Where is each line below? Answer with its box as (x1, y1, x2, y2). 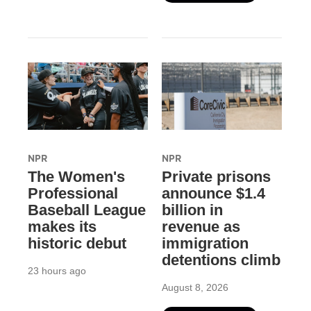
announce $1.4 (161, 184, 265, 202)
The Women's (28, 167, 125, 185)
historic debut (28, 234, 126, 252)
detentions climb (161, 251, 280, 269)
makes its (28, 217, 96, 235)
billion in (161, 201, 223, 219)
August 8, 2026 (161, 281, 228, 293)
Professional (28, 184, 118, 202)
